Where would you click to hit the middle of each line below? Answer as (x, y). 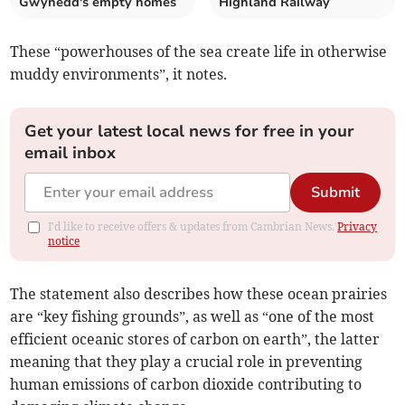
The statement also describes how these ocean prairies (199, 294)
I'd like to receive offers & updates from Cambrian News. (193, 227)
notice (64, 241)
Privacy (358, 227)
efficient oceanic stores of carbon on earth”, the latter (195, 339)
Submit (335, 193)
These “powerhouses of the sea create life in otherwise (199, 52)
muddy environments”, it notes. (119, 75)
